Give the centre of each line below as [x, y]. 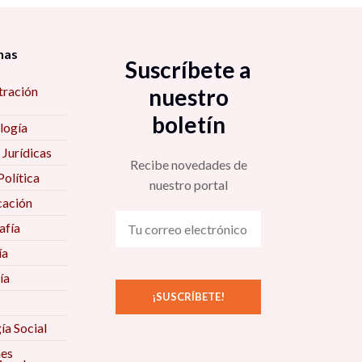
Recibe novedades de [188, 164]
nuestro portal [188, 185]
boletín [188, 124]
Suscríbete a [189, 69]
